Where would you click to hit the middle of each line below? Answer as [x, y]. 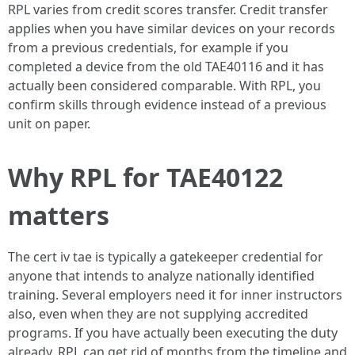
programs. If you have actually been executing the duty [173, 333]
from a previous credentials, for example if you [148, 48]
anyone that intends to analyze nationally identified [161, 276]
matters [59, 215]
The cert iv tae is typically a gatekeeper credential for [166, 257]
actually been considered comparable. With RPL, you [164, 86]
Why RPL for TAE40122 [145, 177]
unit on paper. [49, 124]
